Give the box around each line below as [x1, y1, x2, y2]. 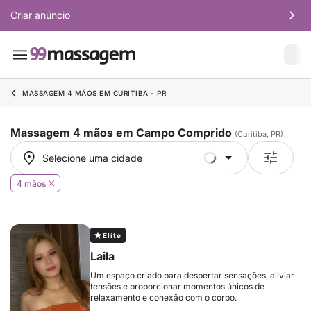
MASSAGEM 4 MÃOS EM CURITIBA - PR [22, 89, 166, 97]
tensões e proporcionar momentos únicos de [90, 281, 264, 292]
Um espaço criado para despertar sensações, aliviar [90, 270, 294, 280]
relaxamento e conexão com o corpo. [90, 292, 237, 303]
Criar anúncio [10, 9, 70, 21]
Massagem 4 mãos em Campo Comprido [10, 126, 235, 140]
